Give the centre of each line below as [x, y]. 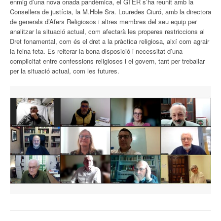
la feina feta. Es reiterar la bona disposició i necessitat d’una [96, 51]
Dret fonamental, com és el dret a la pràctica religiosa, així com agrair [110, 41]
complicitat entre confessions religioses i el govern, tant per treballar [107, 61]
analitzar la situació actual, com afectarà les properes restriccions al [107, 32]
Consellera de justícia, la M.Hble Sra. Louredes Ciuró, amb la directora [110, 12]
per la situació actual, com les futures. [65, 71]
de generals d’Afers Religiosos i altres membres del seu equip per [103, 22]
